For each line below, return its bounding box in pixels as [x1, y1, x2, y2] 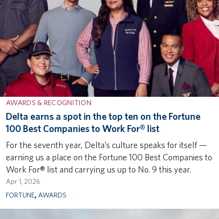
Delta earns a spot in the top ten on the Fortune [6, 110, 200, 122]
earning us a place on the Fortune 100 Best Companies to [6, 152, 212, 162]
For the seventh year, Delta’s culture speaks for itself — [6, 139, 207, 150]
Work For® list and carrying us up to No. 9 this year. [6, 164, 191, 175]
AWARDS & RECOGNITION [6, 98, 91, 107]
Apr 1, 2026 [6, 177, 40, 185]
